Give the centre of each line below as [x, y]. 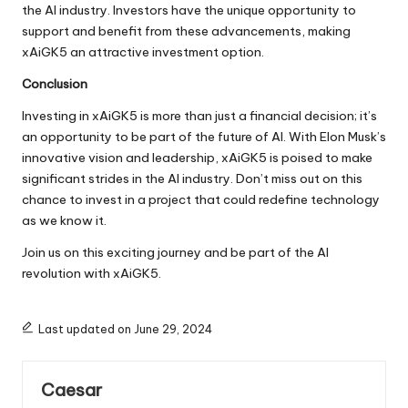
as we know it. [64, 221]
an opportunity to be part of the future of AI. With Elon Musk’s [204, 137]
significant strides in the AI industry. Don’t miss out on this [192, 179]
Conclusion [55, 84]
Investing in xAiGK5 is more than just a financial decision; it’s [199, 116]
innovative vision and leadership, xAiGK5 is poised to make [197, 158]
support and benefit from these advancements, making [186, 31]
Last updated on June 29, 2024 [125, 330]
